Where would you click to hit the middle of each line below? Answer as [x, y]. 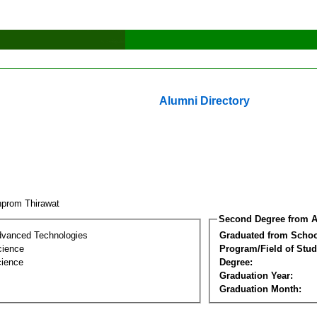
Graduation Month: [260, 289]
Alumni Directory [204, 101]
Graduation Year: [256, 275]
